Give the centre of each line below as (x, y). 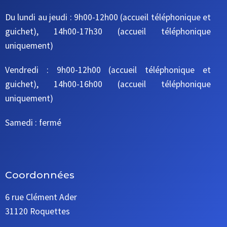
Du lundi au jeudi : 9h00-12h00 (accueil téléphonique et (108, 17)
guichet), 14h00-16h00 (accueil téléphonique (108, 84)
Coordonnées (40, 175)
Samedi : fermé (33, 123)
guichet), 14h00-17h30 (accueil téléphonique (108, 32)
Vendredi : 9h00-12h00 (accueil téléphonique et (108, 70)
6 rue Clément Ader (41, 197)
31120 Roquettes (37, 212)
